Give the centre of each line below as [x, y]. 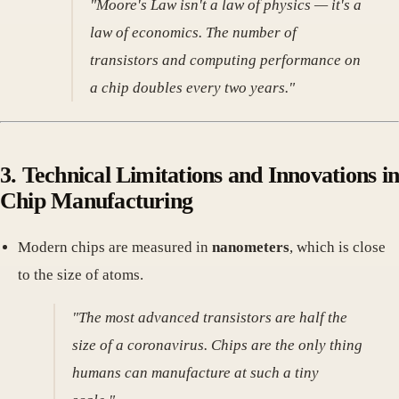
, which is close [338, 248]
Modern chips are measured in [115, 248]
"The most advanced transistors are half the [210, 318]
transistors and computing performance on [226, 61]
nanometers [251, 248]
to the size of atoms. [81, 275]
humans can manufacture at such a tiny [196, 373]
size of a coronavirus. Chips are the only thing [218, 346]
